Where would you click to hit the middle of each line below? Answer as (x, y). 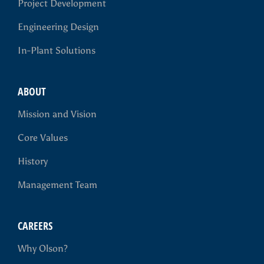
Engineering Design (58, 27)
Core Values (43, 138)
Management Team (57, 185)
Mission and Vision (57, 114)
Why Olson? (43, 248)
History (33, 161)
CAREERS (35, 226)
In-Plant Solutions (57, 50)
